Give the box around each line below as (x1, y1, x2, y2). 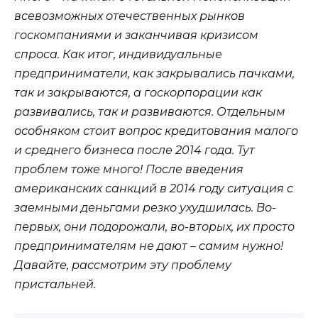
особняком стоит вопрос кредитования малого (14, 124, 298, 138)
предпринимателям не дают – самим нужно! (14, 239, 283, 253)
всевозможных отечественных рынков (14, 9, 245, 23)
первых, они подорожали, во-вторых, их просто (14, 220, 295, 234)
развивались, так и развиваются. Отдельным (14, 105, 285, 119)
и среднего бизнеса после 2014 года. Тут (14, 143, 255, 158)
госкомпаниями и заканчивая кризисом (14, 28, 258, 43)
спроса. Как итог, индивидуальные (14, 48, 222, 62)
